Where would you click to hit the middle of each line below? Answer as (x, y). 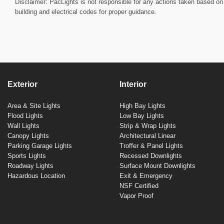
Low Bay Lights (142, 115)
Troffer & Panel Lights (151, 145)
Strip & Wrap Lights (148, 125)
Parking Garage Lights (40, 145)
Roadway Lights (30, 165)
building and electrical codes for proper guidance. (86, 12)
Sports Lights (27, 155)
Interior (133, 84)
